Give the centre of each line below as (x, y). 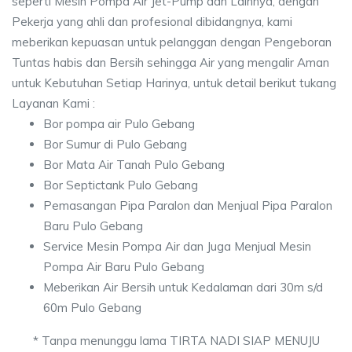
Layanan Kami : (53, 103)
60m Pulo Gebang (92, 308)
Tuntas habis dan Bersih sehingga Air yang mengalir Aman (170, 62)
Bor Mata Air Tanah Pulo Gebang (134, 165)
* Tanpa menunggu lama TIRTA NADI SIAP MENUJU (176, 341)
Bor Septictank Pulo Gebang (121, 185)
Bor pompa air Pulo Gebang (119, 124)
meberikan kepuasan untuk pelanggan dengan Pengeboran (172, 42)
